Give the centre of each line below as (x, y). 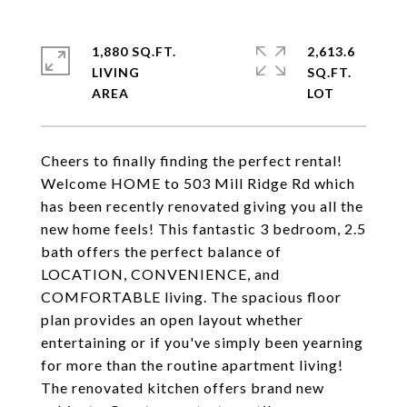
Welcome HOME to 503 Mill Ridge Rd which (198, 183)
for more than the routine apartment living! (192, 365)
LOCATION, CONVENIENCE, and (160, 274)
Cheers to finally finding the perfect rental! (192, 160)
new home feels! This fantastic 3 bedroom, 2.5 (203, 228)
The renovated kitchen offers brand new (183, 387)
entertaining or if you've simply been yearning (202, 342)
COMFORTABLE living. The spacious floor (191, 297)
